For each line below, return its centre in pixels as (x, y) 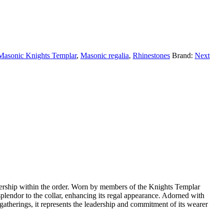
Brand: (183, 55)
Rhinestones (151, 55)
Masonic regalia (105, 55)
